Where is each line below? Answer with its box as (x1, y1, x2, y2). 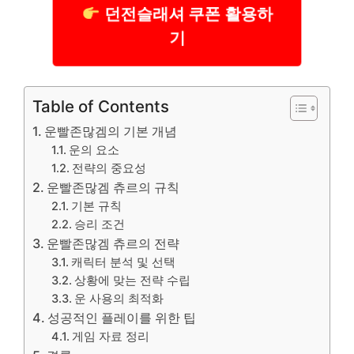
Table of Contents (32, 96, 169, 116)
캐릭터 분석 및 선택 (71, 254, 176, 269)
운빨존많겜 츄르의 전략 (47, 235, 180, 251)
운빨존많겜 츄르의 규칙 (47, 179, 180, 195)
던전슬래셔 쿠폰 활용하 (93, 2, 281, 24)
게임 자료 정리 (72, 329, 150, 344)
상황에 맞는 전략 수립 (74, 273, 191, 288)
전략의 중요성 (72, 160, 147, 175)
